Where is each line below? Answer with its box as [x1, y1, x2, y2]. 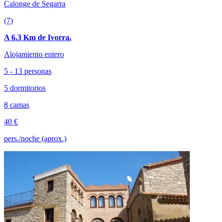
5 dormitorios [4, 84, 46, 92]
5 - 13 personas [4, 67, 52, 75]
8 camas [4, 101, 29, 109]
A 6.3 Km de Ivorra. [4, 33, 71, 42]
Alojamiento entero [4, 50, 64, 58]
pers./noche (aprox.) [4, 134, 66, 143]
